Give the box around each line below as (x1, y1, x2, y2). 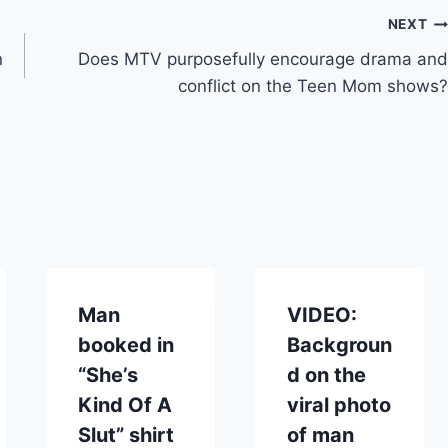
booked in (77, 332, 174, 357)
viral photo (286, 392, 391, 417)
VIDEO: (286, 302, 357, 327)
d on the (286, 362, 366, 387)
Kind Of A (77, 392, 172, 417)
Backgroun (286, 332, 392, 357)
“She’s (77, 362, 138, 387)
